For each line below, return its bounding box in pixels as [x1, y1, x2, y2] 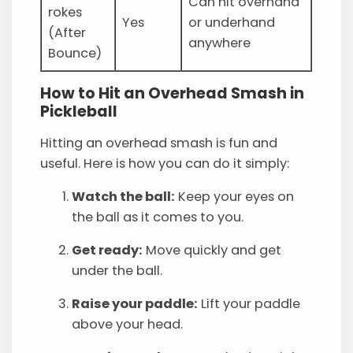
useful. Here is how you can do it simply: [40, 154, 290, 173]
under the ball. [72, 262, 163, 281]
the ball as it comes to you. [72, 208, 244, 227]
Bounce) [48, 43, 102, 62]
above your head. [72, 315, 184, 334]
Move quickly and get [143, 241, 282, 260]
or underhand [188, 13, 276, 32]
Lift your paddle [198, 295, 301, 314]
